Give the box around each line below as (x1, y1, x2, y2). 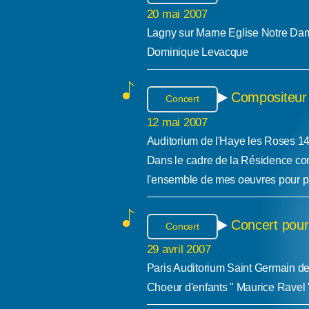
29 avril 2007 (146, 242, 211, 257)
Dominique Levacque (146, 46, 248, 58)
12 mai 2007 (146, 114, 208, 129)
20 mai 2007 (146, 6, 208, 21)
